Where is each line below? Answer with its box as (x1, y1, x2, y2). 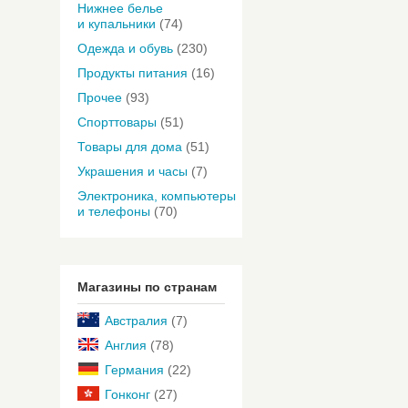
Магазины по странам (77, 280, 217, 294)
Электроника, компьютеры (77, 189, 236, 203)
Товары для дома (77, 139, 182, 154)
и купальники (77, 16, 156, 31)
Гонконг (105, 387, 150, 402)
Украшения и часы (77, 164, 188, 178)
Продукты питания (77, 66, 188, 80)
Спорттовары (77, 115, 157, 129)
